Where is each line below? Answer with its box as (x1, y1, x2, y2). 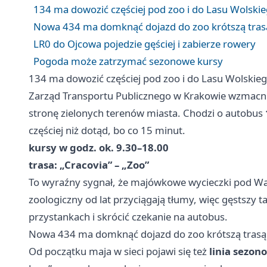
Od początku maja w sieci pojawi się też (29, 244, 209, 258)
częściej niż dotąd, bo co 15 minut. (29, 123, 185, 137)
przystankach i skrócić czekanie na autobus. (29, 210, 228, 223)
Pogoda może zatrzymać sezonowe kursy (33, 54, 223, 68)
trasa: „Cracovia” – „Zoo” (29, 158, 149, 172)
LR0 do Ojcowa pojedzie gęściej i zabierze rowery (33, 37, 256, 51)
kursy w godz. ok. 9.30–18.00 (29, 141, 169, 154)
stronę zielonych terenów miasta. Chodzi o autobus (29, 106, 265, 120)
